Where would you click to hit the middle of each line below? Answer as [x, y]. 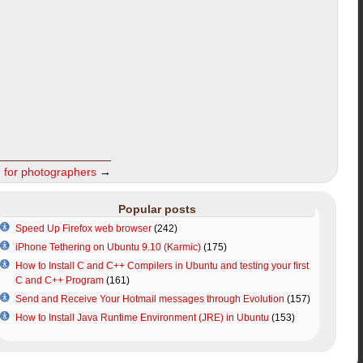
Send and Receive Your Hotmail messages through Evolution [149, 299]
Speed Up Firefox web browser [83, 228]
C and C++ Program [59, 280]
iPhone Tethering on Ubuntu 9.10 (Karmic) [108, 247]
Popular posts [157, 209]
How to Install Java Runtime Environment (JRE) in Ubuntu [142, 317]
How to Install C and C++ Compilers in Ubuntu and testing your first [162, 265]
